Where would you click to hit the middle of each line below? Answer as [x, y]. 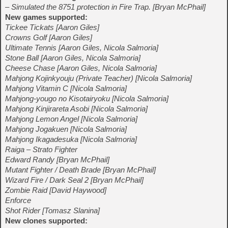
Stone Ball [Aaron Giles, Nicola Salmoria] [73, 58]
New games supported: [46, 17]
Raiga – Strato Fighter [41, 149]
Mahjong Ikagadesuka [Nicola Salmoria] [71, 139]
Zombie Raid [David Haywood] [56, 190]
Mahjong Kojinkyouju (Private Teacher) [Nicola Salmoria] [98, 78]
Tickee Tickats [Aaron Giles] [52, 27]
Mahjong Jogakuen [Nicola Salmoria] [66, 129]
